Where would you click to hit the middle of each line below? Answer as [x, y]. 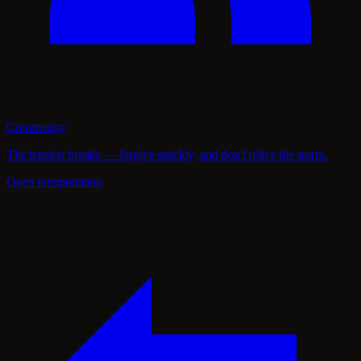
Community [36, 127]
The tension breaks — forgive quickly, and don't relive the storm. [167, 155]
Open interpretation [54, 182]
